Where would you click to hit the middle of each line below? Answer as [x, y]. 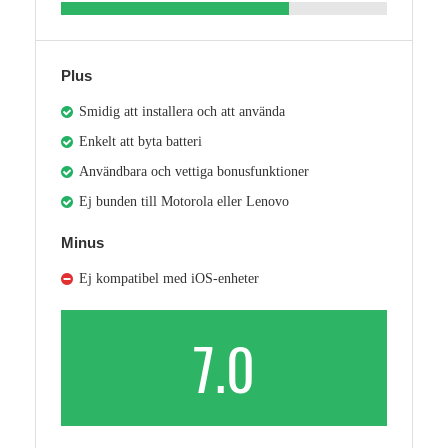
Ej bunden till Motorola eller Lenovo [184, 202]
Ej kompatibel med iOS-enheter [169, 279]
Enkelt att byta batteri [140, 142]
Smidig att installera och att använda [182, 112]
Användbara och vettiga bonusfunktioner [194, 172]
